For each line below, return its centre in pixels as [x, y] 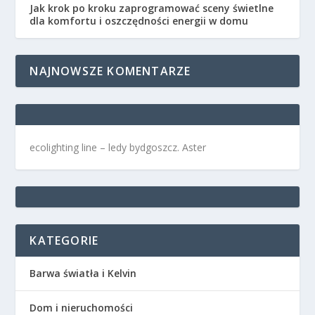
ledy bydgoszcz [143, 147]
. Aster [192, 147]
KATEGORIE [64, 240]
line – [94, 147]
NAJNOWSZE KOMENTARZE [110, 71]
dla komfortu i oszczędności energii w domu [139, 20]
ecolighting [54, 147]
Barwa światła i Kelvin [83, 273]
